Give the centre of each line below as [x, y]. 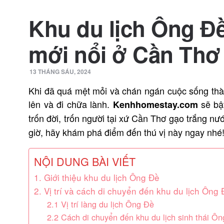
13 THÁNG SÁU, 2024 [60, 71]
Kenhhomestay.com [155, 104]
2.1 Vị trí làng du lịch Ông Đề [100, 204]
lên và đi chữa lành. [71, 104]
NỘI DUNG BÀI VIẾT [85, 161]
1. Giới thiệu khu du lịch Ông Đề [97, 177]
